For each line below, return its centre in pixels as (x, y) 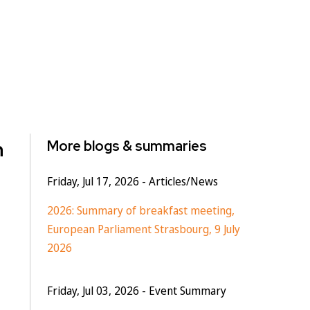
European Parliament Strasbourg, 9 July (143, 229)
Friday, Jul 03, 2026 (93, 291)
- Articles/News (178, 181)
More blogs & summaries (127, 146)
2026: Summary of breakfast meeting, (140, 210)
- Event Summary (182, 291)
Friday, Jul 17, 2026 (93, 181)
